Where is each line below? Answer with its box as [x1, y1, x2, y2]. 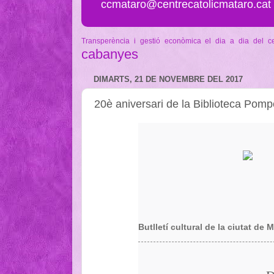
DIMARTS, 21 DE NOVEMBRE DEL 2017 [94, 75, 243, 84]
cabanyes [81, 46, 138, 62]
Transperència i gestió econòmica [81, 36, 201, 45]
